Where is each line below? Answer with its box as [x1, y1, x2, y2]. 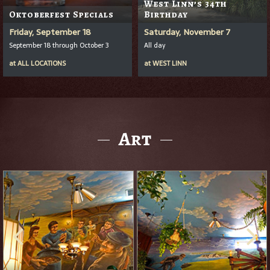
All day [144, 39, 165, 51]
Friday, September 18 [9, 25, 91, 39]
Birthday [144, 8, 188, 20]
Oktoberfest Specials [9, 8, 114, 20]
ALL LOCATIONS [17, 57, 66, 69]
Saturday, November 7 [144, 25, 230, 39]
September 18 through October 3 [9, 39, 109, 51]
